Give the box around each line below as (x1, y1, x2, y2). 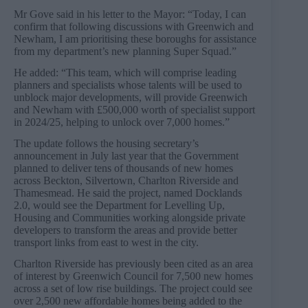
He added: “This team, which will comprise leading (14, 66, 236, 78)
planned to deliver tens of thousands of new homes (14, 162, 233, 174)
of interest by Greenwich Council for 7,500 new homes (14, 269, 253, 282)
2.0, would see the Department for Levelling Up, (14, 199, 225, 211)
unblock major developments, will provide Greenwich (14, 91, 247, 103)
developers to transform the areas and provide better (14, 223, 237, 236)
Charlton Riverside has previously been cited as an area (14, 257, 253, 269)
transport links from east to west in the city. (14, 236, 199, 248)
